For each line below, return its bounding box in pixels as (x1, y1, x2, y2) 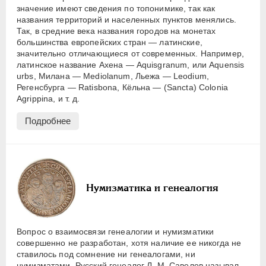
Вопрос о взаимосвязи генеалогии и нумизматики (17, 226, 214, 236)
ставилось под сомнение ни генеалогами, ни (17, 249, 195, 259)
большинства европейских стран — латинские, (17, 37, 202, 47)
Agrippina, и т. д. (17, 93, 80, 103)
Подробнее (25, 115, 71, 126)
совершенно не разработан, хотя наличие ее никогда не (17, 237, 242, 248)
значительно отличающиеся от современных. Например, (17, 48, 245, 58)
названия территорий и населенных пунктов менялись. (17, 14, 237, 24)
